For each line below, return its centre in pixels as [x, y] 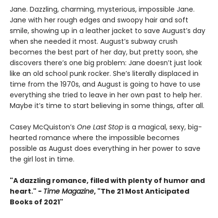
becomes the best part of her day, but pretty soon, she [104, 52]
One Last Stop [101, 127]
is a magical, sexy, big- [163, 127]
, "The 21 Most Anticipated [142, 191]
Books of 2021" [36, 202]
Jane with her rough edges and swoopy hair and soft [99, 20]
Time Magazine [69, 191]
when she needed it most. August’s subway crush [94, 41]
